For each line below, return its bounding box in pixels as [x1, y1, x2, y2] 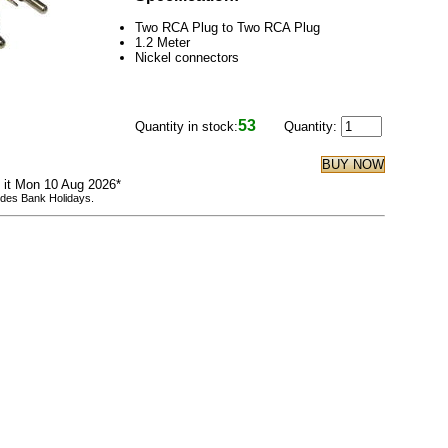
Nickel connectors [134, 50, 239, 66]
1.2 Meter [134, 35, 190, 51]
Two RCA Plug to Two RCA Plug [134, 20, 320, 36]
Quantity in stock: [134, 119, 238, 134]
